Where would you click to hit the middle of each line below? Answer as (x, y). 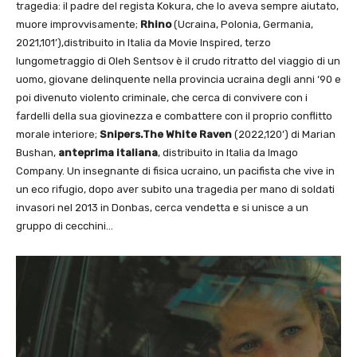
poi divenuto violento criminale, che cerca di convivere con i (162, 98)
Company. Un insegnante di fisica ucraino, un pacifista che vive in (175, 171)
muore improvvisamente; (78, 25)
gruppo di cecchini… (65, 226)
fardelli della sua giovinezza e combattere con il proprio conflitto (174, 116)
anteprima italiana (108, 153)
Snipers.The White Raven (166, 135)
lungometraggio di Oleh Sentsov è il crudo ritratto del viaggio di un (178, 61)
